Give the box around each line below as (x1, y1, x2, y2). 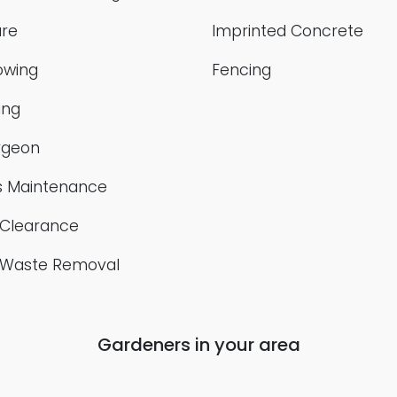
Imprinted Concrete (212, 20, 363, 42)
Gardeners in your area (97, 332, 300, 357)
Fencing (212, 59, 271, 81)
